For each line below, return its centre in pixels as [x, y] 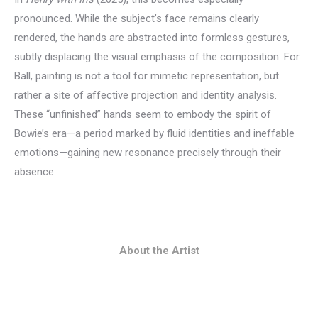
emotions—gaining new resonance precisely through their [148, 153]
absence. [35, 172]
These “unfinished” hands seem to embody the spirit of [143, 115]
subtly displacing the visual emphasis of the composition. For [157, 57]
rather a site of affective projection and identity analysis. [146, 95]
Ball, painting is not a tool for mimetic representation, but [147, 76]
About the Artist [159, 251]
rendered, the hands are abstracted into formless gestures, [152, 38]
